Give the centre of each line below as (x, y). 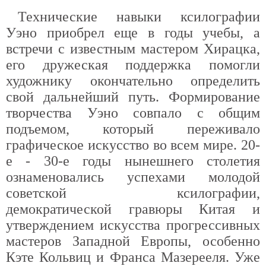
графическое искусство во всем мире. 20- (133, 145)
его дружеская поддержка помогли (133, 65)
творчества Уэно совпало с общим (133, 113)
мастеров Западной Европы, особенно (133, 241)
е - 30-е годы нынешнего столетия (133, 161)
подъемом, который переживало (133, 129)
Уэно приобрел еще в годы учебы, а (133, 33)
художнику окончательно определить (133, 81)
